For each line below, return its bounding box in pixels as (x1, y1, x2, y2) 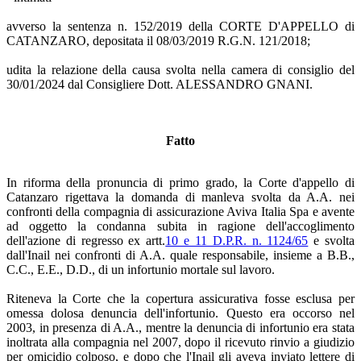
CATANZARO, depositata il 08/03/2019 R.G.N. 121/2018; (6, 33, 310, 48)
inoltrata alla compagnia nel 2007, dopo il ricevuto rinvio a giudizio (6, 334, 355, 349)
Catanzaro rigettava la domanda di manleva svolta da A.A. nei (6, 189, 355, 204)
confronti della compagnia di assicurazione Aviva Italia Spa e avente (6, 204, 355, 218)
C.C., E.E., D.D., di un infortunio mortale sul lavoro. (6, 262, 275, 276)
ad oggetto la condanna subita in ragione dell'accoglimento (6, 218, 355, 233)
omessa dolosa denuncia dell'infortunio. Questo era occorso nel (6, 305, 355, 320)
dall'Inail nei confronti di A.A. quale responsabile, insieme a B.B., (6, 247, 355, 262)
